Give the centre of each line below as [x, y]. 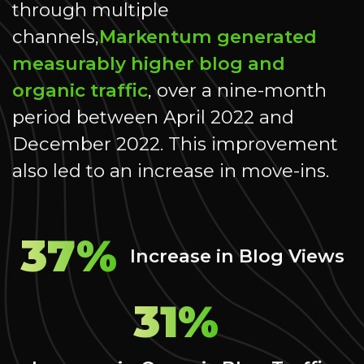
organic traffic [80, 91]
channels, [56, 37]
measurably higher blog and [149, 64]
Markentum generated [208, 37]
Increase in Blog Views [237, 256]
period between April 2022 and [153, 117]
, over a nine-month [237, 91]
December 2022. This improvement [175, 144]
